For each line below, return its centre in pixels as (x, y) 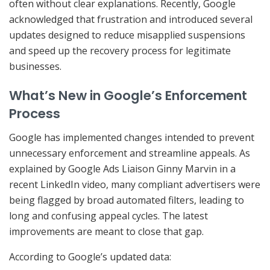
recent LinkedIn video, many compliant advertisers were (135, 185)
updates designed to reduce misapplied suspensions (127, 35)
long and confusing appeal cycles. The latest (108, 216)
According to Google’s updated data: (90, 257)
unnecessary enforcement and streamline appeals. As (130, 153)
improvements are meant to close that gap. (106, 232)
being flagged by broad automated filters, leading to (127, 200)
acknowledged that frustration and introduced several (131, 19)
